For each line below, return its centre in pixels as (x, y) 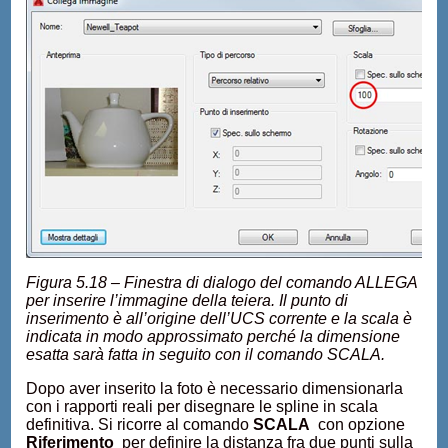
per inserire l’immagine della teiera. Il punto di (187, 300)
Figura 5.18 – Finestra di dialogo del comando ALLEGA (222, 282)
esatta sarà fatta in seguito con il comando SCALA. (206, 354)
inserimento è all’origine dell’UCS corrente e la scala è (219, 318)
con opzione (358, 424)
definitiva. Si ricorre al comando (140, 424)
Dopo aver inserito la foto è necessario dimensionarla (215, 388)
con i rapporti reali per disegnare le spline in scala (202, 406)
